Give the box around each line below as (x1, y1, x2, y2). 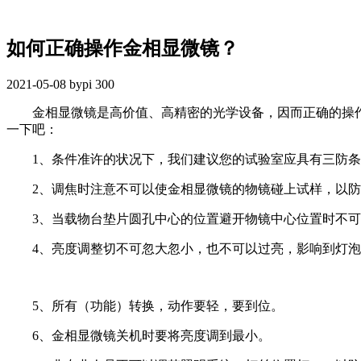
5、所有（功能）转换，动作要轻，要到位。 (6, 298, 284, 313)
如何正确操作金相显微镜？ (6, 37, 239, 59)
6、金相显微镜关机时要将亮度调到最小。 (6, 328, 271, 342)
